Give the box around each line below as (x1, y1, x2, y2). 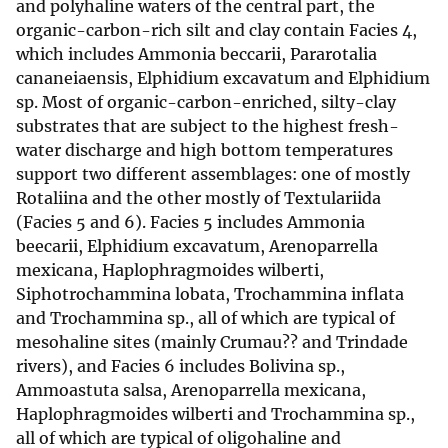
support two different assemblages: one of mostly (16, 164, 410, 185)
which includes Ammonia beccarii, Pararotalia (16, 44, 377, 65)
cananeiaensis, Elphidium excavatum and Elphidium (16, 68, 430, 89)
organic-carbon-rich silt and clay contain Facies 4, (16, 20, 417, 41)
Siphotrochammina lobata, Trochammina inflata (16, 284, 404, 305)
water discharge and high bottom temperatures (16, 140, 393, 161)
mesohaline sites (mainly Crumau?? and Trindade (16, 332, 408, 353)
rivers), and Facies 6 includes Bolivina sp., (16, 356, 345, 377)
